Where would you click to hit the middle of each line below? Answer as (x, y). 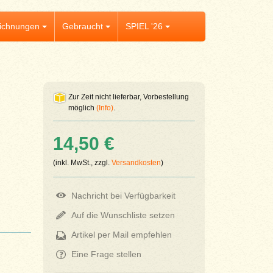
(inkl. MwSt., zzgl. (82, 163)
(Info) (105, 108)
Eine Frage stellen (106, 254)
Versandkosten (136, 163)
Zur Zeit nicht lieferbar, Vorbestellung (128, 97)
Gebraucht (82, 26)
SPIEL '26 (144, 26)
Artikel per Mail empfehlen (121, 234)
